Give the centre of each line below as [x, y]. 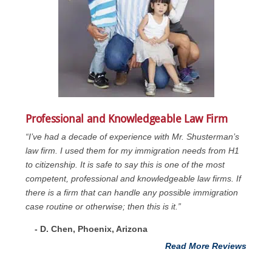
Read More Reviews [206, 246]
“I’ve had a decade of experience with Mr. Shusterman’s [133, 137]
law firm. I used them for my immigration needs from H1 [133, 151]
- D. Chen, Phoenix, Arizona [91, 229]
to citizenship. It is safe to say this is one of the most [125, 165]
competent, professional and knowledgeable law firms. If [134, 179]
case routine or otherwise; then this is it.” [104, 207]
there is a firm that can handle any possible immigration [132, 193]
